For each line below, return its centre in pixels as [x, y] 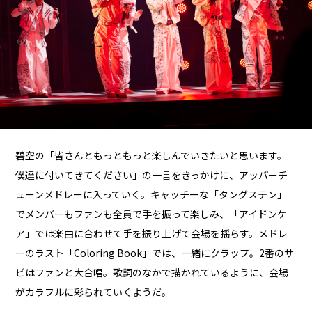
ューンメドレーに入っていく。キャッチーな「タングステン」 [151, 195]
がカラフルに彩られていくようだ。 [94, 292]
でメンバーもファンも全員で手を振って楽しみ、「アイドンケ [151, 214]
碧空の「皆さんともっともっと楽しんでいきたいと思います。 [151, 156]
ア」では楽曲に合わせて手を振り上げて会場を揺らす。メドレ [152, 234]
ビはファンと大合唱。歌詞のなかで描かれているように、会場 [152, 273]
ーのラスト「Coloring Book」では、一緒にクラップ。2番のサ [155, 253]
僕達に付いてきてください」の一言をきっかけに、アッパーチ [152, 175]
